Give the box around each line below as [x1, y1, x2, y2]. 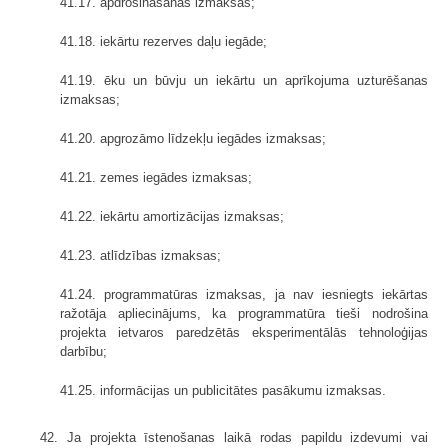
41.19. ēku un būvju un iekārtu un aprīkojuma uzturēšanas [60, 72, 428, 88]
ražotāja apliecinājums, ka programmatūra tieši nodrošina [60, 305, 428, 321]
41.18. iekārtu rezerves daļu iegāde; [60, 33, 267, 49]
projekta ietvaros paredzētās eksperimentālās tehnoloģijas [60, 324, 428, 340]
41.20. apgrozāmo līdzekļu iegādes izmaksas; [60, 130, 326, 146]
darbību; [60, 343, 107, 359]
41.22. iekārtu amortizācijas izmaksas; [60, 208, 284, 224]
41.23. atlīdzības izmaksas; [60, 247, 221, 263]
